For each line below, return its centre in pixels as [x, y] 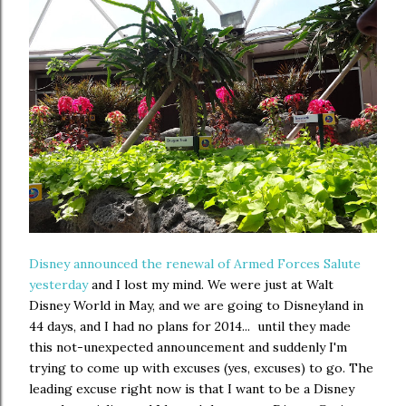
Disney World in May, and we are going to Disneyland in [196, 305]
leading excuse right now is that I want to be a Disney [192, 389]
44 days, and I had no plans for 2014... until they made [190, 326]
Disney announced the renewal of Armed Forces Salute [195, 264]
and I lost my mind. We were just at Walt [211, 285]
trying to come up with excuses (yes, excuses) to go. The [201, 368]
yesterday [58, 285]
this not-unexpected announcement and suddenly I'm [188, 347]
